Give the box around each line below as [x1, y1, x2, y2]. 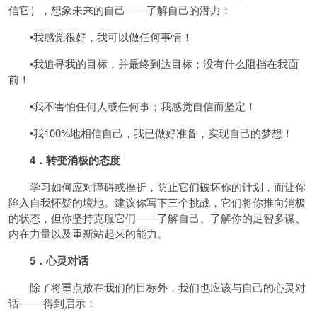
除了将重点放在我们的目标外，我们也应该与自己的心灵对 [8, 279, 306, 294]
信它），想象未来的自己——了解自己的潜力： [8, 2, 231, 17]
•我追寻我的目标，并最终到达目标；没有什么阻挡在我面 [8, 56, 299, 71]
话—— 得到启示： [8, 295, 96, 310]
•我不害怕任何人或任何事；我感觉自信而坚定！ [8, 98, 256, 113]
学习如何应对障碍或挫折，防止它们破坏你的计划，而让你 [8, 179, 306, 194]
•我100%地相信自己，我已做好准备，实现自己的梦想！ [8, 125, 293, 140]
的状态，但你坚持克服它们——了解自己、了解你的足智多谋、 [8, 210, 306, 225]
